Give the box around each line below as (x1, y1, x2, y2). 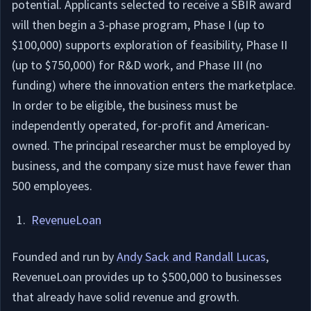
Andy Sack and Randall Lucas (117, 249, 266, 264)
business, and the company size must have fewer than (12, 158, 291, 174)
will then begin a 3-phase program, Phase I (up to (12, 17, 264, 33)
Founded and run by (12, 249, 117, 264)
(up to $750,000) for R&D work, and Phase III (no (12, 57, 262, 73)
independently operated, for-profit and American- (12, 117, 269, 133)
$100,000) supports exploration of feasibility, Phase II (12, 37, 287, 53)
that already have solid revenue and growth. (12, 289, 239, 305)
